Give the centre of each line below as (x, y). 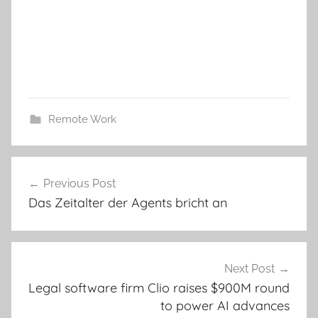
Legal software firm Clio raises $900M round (159, 288)
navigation (57, 194)
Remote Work (82, 119)
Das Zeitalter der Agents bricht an (128, 202)
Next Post (250, 269)
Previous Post (79, 183)
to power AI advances (225, 306)
